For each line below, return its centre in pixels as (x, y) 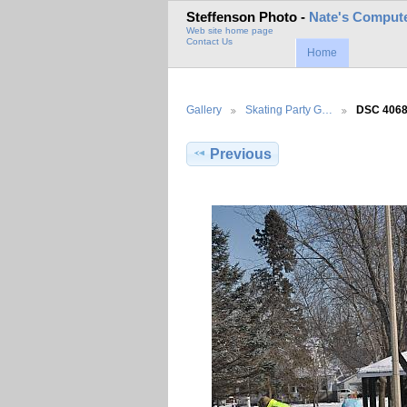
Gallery (204, 109)
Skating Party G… (289, 109)
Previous (241, 154)
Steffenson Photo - (248, 18)
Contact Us (209, 42)
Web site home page (230, 31)
